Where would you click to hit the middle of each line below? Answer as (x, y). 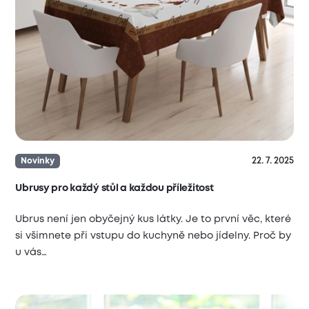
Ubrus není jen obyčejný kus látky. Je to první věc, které (153, 219)
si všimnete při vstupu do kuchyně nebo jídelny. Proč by (153, 236)
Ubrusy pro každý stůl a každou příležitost (114, 188)
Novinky (37, 161)
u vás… (31, 252)
